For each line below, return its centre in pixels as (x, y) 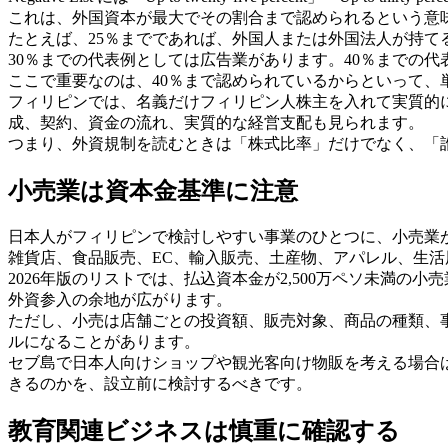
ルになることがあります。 (104, 341)
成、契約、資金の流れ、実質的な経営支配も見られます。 (216, 122)
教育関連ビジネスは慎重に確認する (204, 430)
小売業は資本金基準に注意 (153, 190)
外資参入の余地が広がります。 (120, 299)
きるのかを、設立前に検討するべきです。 (160, 383)
